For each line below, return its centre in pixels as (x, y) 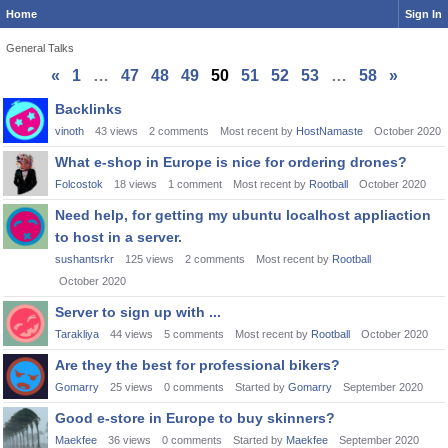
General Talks (40, 48)
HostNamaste (329, 131)
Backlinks (88, 109)
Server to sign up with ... (138, 312)
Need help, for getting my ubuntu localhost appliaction (243, 215)
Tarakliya (77, 334)
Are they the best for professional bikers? (197, 365)
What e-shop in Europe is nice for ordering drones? (231, 162)
